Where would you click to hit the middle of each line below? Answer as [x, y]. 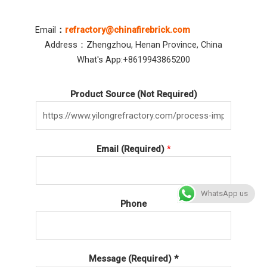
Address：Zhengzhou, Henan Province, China [133, 44]
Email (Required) [131, 149]
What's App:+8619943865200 [133, 59]
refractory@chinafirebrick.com [128, 30]
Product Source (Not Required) [133, 94]
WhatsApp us [224, 193]
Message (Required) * [133, 258]
